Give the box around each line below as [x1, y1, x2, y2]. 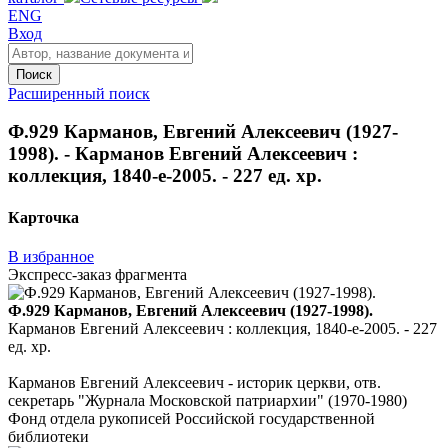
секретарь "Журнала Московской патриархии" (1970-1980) [8, 391, 407, 409]
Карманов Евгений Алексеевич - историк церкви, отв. [8, 373, 381, 391]
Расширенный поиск [8, 84, 150, 102]
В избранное [8, 247, 94, 265]
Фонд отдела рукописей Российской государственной [8, 409, 375, 427]
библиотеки [8, 427, 89, 445]
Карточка [8, 208, 79, 226]
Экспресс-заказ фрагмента [8, 265, 187, 283]
